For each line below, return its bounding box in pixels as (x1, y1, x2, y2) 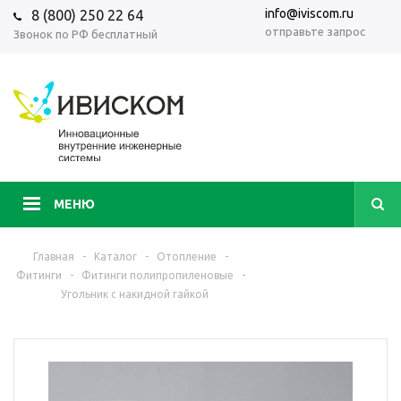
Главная (33, 251, 75, 262)
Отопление (157, 251, 218, 262)
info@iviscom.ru (265, 6, 354, 21)
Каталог (94, 251, 138, 262)
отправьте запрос (265, 25, 365, 38)
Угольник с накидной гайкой (61, 288, 209, 300)
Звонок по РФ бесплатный (13, 28, 158, 41)
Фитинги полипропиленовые (81, 269, 235, 281)
